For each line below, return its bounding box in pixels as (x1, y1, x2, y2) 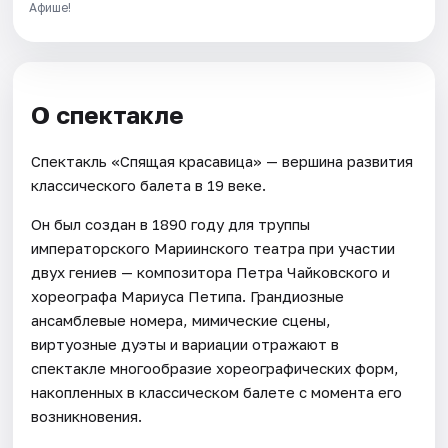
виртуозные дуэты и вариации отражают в (31, 335, 340, 354)
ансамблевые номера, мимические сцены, (31, 311, 332, 330)
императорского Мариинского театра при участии (31, 239, 396, 258)
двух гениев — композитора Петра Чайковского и (31, 263, 391, 282)
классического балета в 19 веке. (31, 176, 267, 195)
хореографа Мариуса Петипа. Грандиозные (31, 287, 345, 306)
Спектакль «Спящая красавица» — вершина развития (31, 152, 414, 171)
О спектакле (31, 100, 185, 130)
